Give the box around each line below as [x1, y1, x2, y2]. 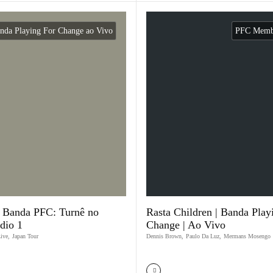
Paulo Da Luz [186, 233, 219, 239]
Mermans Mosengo [224, 233, 271, 239]
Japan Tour [12, 233, 38, 239]
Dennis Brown [146, 233, 182, 239]
